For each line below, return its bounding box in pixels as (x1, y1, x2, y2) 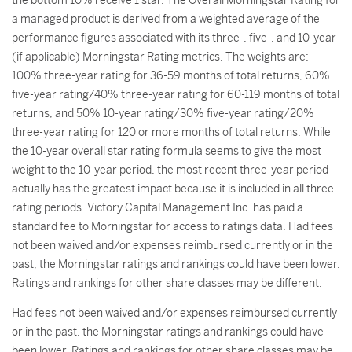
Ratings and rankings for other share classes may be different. (12, 276, 322, 290)
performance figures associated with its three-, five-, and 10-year (12, 31, 336, 45)
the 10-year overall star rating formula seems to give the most (12, 144, 321, 158)
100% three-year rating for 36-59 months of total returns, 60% (12, 68, 330, 82)
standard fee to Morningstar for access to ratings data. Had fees (12, 219, 333, 233)
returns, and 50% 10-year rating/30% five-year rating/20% (12, 106, 314, 120)
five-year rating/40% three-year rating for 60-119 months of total (12, 87, 339, 101)
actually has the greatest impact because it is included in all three (12, 181, 334, 196)
